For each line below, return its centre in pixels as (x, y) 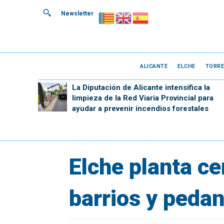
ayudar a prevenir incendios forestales (140, 108)
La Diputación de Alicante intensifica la (141, 87)
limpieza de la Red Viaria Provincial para (142, 98)
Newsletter (77, 13)
